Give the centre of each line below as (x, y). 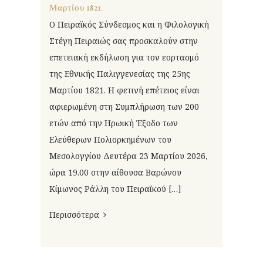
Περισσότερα (74, 215)
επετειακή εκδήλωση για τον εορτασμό (124, 58)
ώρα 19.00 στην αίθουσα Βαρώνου (115, 173)
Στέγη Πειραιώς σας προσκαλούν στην (124, 41)
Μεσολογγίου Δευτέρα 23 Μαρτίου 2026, (129, 156)
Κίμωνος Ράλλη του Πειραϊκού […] (115, 189)
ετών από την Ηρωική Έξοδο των (114, 123)
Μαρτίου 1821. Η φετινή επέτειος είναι (124, 90)
